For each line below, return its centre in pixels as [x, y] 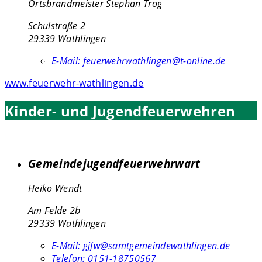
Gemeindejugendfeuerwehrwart [114, 163]
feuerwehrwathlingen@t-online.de [154, 61]
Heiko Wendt [55, 188]
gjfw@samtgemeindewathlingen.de [156, 245]
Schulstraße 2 [57, 26]
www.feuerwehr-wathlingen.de [74, 83]
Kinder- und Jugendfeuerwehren [120, 111]
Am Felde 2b [54, 210]
